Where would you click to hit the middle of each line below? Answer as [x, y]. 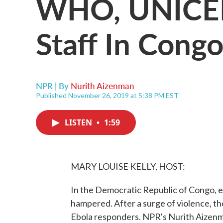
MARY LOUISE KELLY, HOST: [128, 166]
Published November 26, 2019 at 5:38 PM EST [107, 95]
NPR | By [53, 86]
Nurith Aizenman [103, 86]
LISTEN [79, 122]
